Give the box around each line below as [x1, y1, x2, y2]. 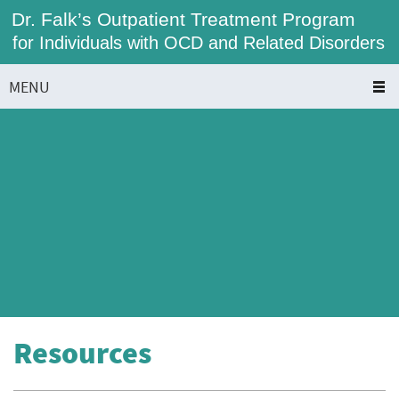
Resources [13, 334, 151, 371]
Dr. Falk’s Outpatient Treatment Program [12, 9, 355, 29]
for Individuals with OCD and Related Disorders [12, 33, 385, 53]
